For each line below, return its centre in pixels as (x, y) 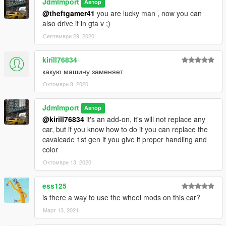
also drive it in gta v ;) (76, 23)
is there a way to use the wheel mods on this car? (121, 197)
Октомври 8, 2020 (66, 83)
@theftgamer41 (69, 13)
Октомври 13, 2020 (67, 162)
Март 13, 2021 (61, 210)
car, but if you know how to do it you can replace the (125, 129)
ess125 (54, 185)
